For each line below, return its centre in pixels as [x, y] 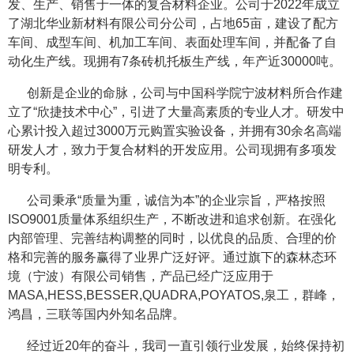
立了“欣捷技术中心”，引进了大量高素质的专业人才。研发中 [176, 112]
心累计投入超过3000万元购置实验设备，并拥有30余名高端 [175, 131]
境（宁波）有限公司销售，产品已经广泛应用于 [141, 277]
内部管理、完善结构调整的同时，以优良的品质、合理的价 [172, 239]
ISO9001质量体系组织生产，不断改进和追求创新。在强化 [172, 220]
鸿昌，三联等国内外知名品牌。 [96, 314]
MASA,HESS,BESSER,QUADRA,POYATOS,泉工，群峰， [174, 296]
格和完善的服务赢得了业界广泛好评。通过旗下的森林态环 [172, 258]
